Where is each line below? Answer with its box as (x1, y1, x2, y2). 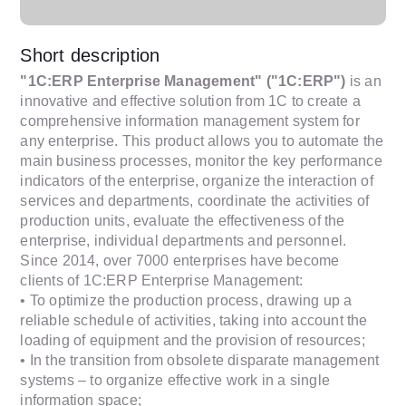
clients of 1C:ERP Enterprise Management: (20, 273, 304, 288)
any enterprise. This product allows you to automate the (20, 133, 384, 149)
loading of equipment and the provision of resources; (20, 333, 365, 348)
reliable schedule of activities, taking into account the (20, 313, 368, 328)
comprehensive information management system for (20, 113, 360, 129)
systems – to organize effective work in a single (20, 372, 331, 388)
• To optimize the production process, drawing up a (20, 293, 353, 308)
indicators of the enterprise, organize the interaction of (20, 173, 373, 188)
